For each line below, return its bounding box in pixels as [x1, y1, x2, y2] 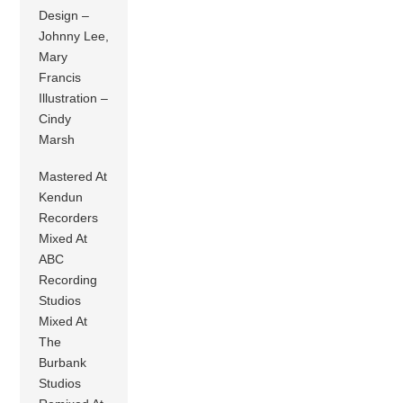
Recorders [39, 210, 99, 226]
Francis [39, 69, 82, 85]
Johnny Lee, [39, 28, 110, 43]
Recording [39, 273, 98, 288]
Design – [39, 7, 90, 22]
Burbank [39, 355, 87, 371]
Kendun [39, 190, 84, 205]
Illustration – [39, 90, 109, 105]
